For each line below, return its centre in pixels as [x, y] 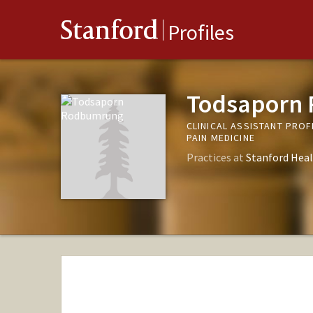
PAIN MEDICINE [220, 138]
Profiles [201, 32]
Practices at [216, 157]
